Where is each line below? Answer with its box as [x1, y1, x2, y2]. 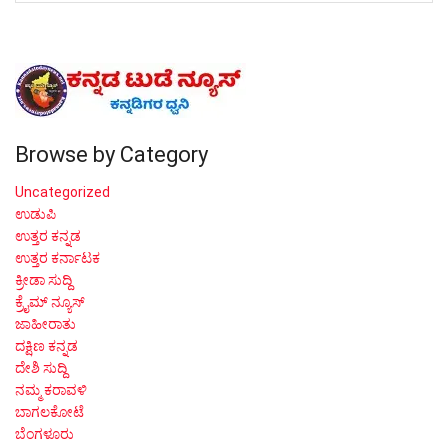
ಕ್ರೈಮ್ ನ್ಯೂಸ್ [15, 293, 85, 310]
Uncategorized [15, 183, 110, 200]
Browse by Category [15, 142, 208, 168]
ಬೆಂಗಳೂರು [15, 425, 74, 442]
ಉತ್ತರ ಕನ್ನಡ [15, 227, 81, 244]
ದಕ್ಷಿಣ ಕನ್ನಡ [15, 337, 78, 354]
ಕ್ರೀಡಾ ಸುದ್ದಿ [15, 271, 72, 288]
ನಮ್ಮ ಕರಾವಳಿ [15, 381, 87, 398]
